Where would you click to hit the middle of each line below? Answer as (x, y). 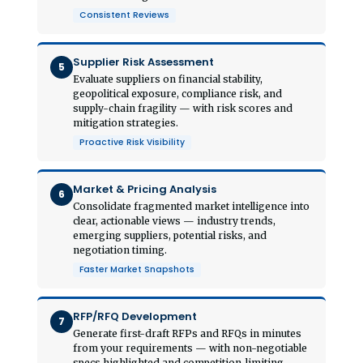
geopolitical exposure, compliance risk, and (177, 93)
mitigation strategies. (126, 122)
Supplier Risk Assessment (143, 62)
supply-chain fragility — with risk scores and (183, 108)
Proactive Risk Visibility (132, 142)
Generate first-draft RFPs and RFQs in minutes (187, 333)
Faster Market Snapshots (137, 269)
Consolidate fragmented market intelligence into (191, 206)
